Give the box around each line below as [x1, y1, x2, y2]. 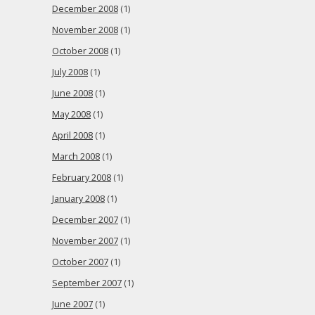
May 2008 [52, 108, 91, 120]
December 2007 [52, 214, 118, 226]
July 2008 [52, 66, 88, 78]
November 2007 [52, 235, 118, 247]
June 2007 [52, 298, 93, 310]
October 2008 [52, 45, 108, 57]
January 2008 [52, 193, 105, 205]
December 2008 [52, 3, 118, 15]
